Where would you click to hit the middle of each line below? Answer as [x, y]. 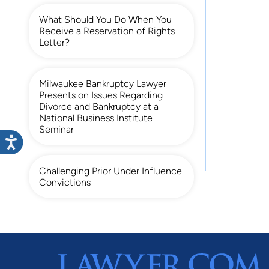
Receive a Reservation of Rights [107, 31]
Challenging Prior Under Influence [110, 171]
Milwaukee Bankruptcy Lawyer [103, 83]
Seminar [56, 129]
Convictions [65, 182]
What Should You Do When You [105, 19]
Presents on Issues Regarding [101, 95]
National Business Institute [96, 118]
